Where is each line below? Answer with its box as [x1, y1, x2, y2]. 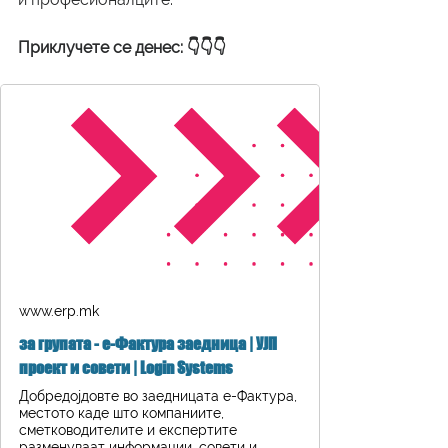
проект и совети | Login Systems [19, 358, 233, 378]
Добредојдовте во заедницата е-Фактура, [19, 388, 297, 405]
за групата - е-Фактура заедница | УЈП [19, 334, 277, 354]
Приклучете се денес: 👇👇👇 [18, 38, 226, 58]
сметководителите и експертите [19, 422, 237, 439]
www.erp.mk [19, 303, 99, 320]
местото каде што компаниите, [19, 405, 224, 422]
